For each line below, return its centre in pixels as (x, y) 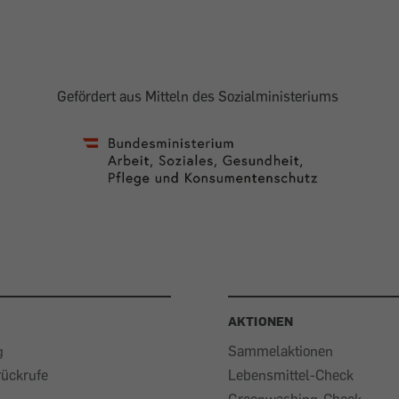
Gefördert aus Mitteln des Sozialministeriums (199, 97)
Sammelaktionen (281, 351)
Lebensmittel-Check (291, 375)
